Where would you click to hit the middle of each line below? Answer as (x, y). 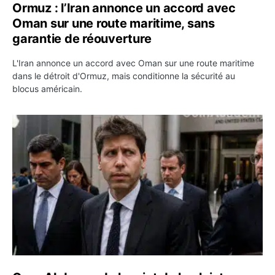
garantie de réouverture (82, 39)
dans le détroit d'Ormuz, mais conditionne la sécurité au (124, 76)
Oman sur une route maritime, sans (114, 24)
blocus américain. (47, 89)
